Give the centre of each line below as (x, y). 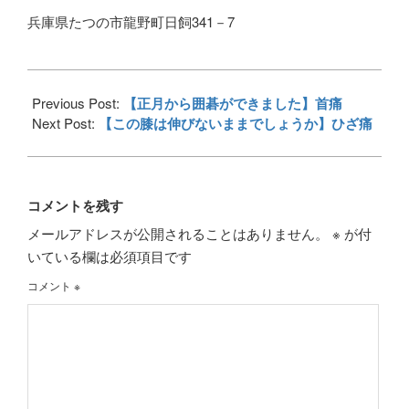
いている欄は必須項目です (110, 256)
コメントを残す (75, 205)
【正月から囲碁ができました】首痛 (233, 103)
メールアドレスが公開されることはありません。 (178, 233)
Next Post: (65, 122)
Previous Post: (78, 102)
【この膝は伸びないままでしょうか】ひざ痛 (236, 123)
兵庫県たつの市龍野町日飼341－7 (138, 21)
